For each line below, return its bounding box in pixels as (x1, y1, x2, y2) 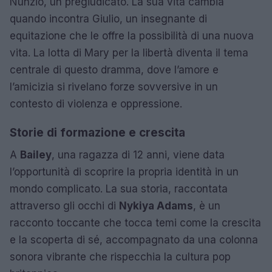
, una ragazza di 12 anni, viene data (52, 148, 225, 161)
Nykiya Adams (119, 199, 193, 212)
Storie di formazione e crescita (10, 125, 185, 140)
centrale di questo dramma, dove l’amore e (10, 63, 219, 76)
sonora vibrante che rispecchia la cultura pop (10, 250, 231, 263)
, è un (193, 199, 220, 212)
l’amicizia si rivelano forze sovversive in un (10, 80, 218, 93)
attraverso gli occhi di (10, 199, 119, 212)
